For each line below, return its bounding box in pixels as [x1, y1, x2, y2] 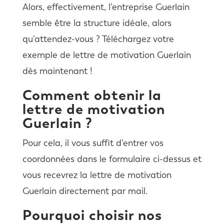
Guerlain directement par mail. [22, 185, 147, 196]
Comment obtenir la [22, 86, 161, 103]
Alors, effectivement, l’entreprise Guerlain [22, 1, 189, 12]
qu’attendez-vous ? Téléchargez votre [22, 33, 174, 44]
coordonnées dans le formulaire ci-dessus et [22, 153, 201, 164]
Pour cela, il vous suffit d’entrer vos [22, 137, 163, 148]
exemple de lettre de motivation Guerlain [22, 49, 191, 60]
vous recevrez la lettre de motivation [22, 169, 171, 180]
